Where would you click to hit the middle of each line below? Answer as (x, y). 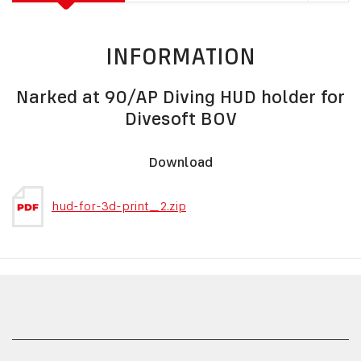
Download (180, 162)
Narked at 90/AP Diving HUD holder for (180, 97)
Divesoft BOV (180, 118)
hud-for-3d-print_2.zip (119, 205)
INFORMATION (180, 56)
